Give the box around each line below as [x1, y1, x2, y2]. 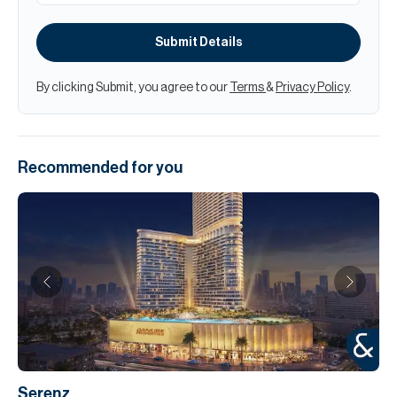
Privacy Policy [276, 82, 349, 95]
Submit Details [154, 36, 243, 50]
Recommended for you [18, 160, 183, 176]
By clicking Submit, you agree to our [36, 82, 230, 95]
